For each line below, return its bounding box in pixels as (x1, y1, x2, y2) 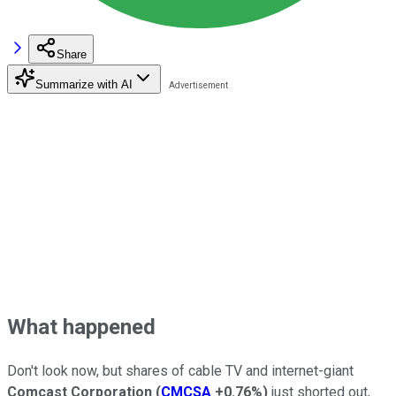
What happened (7, 314, 156, 339)
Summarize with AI (35, 77, 133, 91)
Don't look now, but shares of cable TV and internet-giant (7, 362, 354, 379)
